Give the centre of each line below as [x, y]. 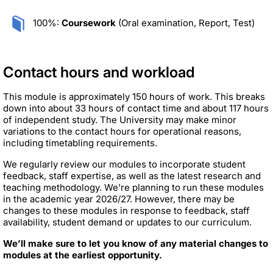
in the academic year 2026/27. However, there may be [119, 199]
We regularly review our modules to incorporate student [124, 164]
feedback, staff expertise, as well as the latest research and [132, 175]
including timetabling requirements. [80, 143]
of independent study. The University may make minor [120, 119]
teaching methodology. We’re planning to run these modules [133, 187]
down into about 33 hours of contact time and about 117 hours [136, 108]
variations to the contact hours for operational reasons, [122, 131]
